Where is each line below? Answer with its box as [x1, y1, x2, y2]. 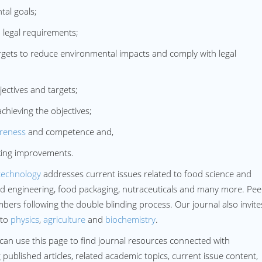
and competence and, [26, 126, 113, 137]
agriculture [43, 213, 85, 225]
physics [11, 213, 39, 225]
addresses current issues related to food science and [41, 168, 251, 180]
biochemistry [105, 213, 156, 225]
